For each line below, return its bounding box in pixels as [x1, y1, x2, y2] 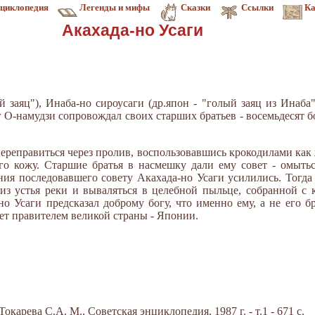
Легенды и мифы [79, 2, 150, 13]
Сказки [181, 2, 210, 13]
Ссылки [241, 2, 274, 13]
